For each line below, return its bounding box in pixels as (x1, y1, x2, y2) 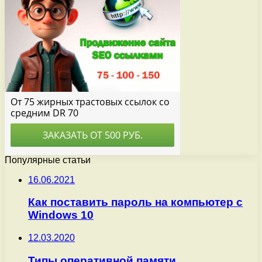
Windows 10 (28, 209, 94, 222)
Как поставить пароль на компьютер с (28, 196, 243, 209)
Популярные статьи (5, 154, 91, 165)
